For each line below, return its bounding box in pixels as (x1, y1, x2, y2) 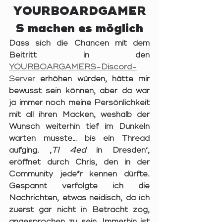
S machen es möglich (15, 21, 143, 36)
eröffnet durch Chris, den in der (9, 157, 150, 167)
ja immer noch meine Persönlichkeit (9, 98, 150, 108)
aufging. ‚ (9, 145, 52, 156)
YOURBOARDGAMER (12, 3, 146, 19)
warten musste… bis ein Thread (9, 133, 150, 144)
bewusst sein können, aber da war (9, 86, 150, 96)
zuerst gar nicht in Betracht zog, (9, 205, 150, 215)
